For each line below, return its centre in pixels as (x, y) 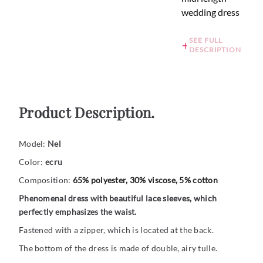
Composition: (46, 180)
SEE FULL (206, 40)
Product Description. (87, 112)
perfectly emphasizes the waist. (78, 212)
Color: (31, 162)
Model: (33, 144)
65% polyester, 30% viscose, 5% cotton (145, 180)
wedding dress (211, 12)
